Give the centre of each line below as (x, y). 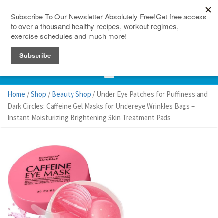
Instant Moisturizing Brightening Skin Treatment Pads (89, 118)
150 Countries (71, 6)
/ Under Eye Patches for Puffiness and (149, 94)
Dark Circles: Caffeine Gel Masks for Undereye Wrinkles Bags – (101, 106)
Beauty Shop (71, 94)
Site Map (161, 6)
